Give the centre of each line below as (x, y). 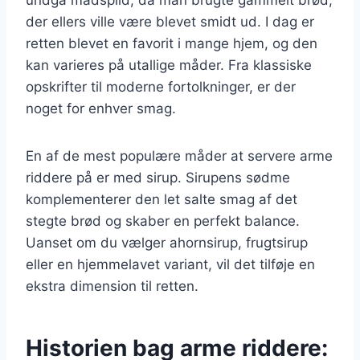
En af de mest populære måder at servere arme (179, 155)
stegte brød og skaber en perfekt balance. (163, 221)
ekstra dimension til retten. (112, 286)
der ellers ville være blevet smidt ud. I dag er (170, 21)
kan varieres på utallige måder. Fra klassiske (169, 65)
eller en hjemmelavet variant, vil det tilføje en (170, 264)
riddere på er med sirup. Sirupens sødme (158, 177)
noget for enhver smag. (101, 108)
